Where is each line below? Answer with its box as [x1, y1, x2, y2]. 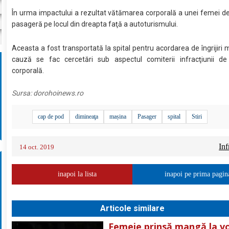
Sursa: [12, 89, 34, 98]
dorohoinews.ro [33, 89, 84, 98]
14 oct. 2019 [19, 143, 55, 151]
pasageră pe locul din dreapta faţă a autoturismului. [12, 20, 178, 29]
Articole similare [100, 203, 165, 214]
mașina [109, 113, 127, 121]
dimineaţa [75, 113, 99, 121]
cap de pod [38, 113, 64, 121]
